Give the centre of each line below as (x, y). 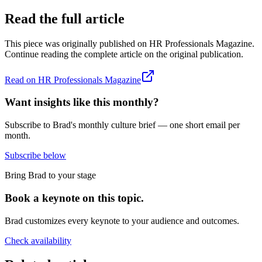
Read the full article (65, 18)
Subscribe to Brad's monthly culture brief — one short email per (122, 125)
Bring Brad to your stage (50, 175)
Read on (21, 80)
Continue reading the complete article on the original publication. (124, 54)
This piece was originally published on (76, 43)
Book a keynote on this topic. (74, 198)
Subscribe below (35, 156)
